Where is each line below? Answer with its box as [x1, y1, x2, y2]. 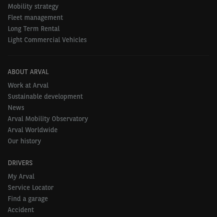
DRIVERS [8, 159, 33, 167]
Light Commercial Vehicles [8, 36, 87, 44]
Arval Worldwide [8, 126, 58, 134]
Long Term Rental [8, 25, 60, 32]
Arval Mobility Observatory [8, 115, 88, 123]
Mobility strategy [8, 2, 59, 10]
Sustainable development [8, 93, 83, 100]
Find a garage [8, 195, 48, 202]
